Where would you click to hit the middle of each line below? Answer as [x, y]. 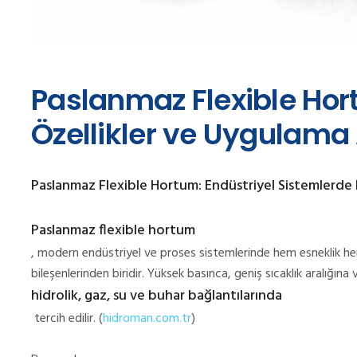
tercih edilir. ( [67, 319]
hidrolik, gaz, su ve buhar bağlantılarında [157, 296]
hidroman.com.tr [147, 319]
